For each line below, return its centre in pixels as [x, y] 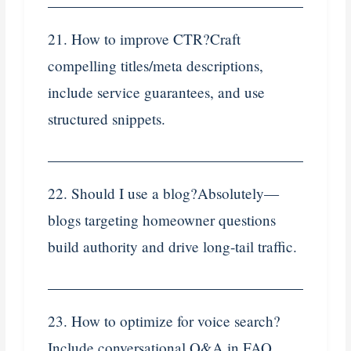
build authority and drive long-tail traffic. [173, 246]
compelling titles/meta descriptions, [156, 66]
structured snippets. [107, 119]
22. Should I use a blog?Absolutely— [164, 193]
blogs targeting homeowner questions [162, 219]
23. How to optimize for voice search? [165, 320]
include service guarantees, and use [157, 92]
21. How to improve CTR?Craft [145, 39]
